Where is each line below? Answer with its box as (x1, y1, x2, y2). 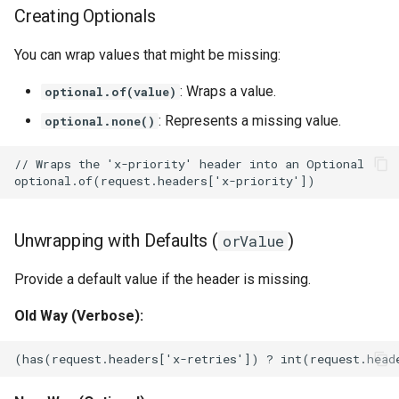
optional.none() (45, 113, 155, 130)
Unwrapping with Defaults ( (14, 230, 218, 252)
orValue (222, 231, 284, 252)
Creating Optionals (14, 5, 156, 28)
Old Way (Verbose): (14, 307, 143, 325)
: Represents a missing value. (159, 112, 341, 130)
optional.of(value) (45, 84, 176, 101)
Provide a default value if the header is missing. (14, 271, 311, 289)
